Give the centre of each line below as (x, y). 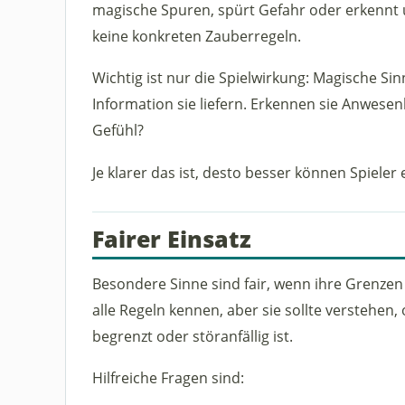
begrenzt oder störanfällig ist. (192, 335)
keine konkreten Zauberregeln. (196, 36)
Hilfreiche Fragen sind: (168, 377)
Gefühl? (118, 130)
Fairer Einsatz (171, 238)
